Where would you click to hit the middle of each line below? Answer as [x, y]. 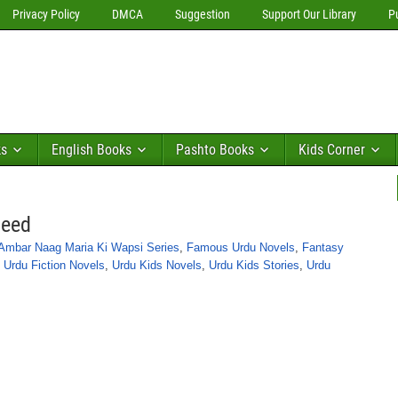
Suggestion [203, 14]
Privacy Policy [46, 14]
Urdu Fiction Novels [54, 265]
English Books [92, 150]
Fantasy [323, 247]
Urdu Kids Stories [254, 265]
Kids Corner [332, 150]
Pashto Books [215, 150]
